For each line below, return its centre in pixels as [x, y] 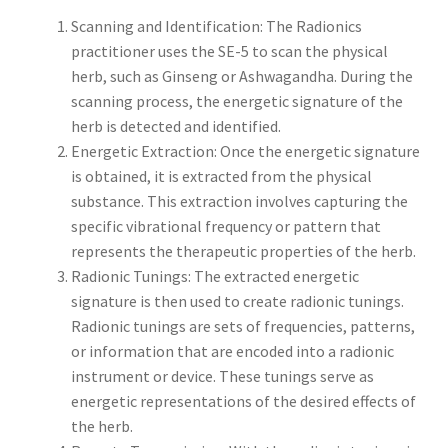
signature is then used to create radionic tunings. [237, 300]
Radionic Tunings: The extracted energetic [214, 275]
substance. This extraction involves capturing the [239, 200]
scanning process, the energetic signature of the [236, 100]
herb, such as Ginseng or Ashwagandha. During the [241, 75]
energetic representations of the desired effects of [243, 400]
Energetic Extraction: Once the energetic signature [245, 150]
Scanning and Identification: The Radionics [216, 25]
